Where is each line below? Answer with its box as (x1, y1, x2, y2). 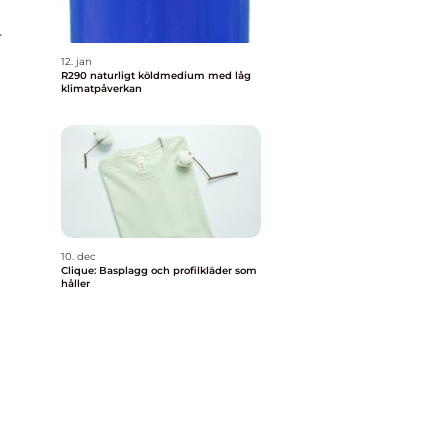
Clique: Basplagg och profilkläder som (61, 264, 257, 277)
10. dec (61, 250, 96, 263)
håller (61, 277, 90, 290)
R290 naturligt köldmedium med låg (61, 69, 90, 82)
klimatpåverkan (61, 82, 142, 95)
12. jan (61, 55, 92, 68)
